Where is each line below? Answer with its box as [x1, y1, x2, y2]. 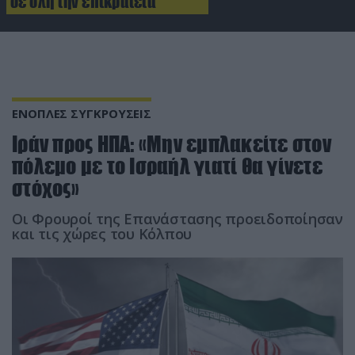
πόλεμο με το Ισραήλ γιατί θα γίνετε [12, 153, 323, 178]
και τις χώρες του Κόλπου [12, 223, 192, 243]
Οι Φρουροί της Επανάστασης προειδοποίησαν [12, 208, 343, 228]
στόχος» [12, 175, 79, 200]
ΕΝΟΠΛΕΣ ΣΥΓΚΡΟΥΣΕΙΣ [12, 105, 152, 121]
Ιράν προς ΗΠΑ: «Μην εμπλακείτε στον [12, 131, 331, 156]
